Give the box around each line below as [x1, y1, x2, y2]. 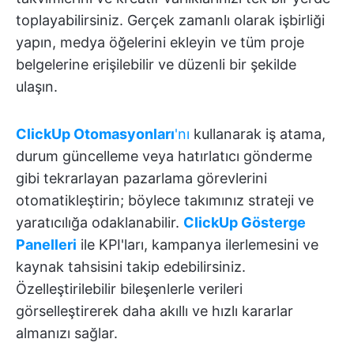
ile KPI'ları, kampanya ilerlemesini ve [77, 235, 318, 253]
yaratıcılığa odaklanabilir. [16, 213, 183, 231]
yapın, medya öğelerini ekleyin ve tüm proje [16, 33, 304, 51]
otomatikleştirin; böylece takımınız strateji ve [16, 191, 314, 209]
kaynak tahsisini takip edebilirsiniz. [16, 258, 246, 275]
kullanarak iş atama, [190, 125, 326, 142]
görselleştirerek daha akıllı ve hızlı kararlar [16, 302, 293, 319]
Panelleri [16, 235, 77, 253]
